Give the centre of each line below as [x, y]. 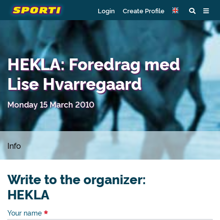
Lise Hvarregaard [75, 83]
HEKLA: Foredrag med [94, 63]
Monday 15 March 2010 [51, 104]
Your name [26, 213]
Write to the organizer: [77, 179]
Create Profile [144, 10]
